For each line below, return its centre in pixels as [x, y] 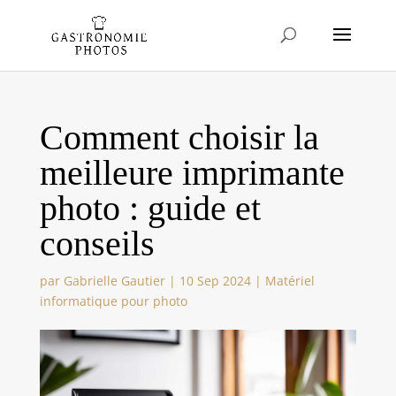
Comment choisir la [179, 137]
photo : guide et [150, 208]
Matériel [289, 281]
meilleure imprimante [192, 173]
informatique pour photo [113, 301]
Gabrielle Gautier [114, 281]
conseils [97, 244]
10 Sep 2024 [215, 281]
